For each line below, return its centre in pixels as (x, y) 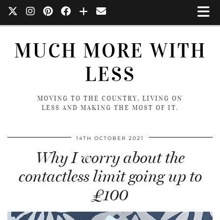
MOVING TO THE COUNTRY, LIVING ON (110, 98)
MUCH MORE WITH (110, 51)
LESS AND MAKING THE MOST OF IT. (110, 108)
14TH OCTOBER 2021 (110, 138)
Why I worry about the (110, 158)
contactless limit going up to (110, 176)
